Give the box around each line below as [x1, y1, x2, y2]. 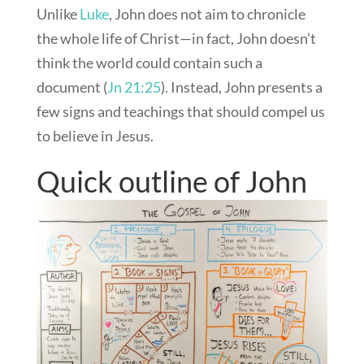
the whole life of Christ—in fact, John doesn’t [36, 28, 316, 47]
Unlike [36, 4, 80, 23]
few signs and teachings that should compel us [36, 102, 325, 120]
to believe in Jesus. [36, 126, 154, 145]
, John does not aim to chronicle [108, 4, 305, 23]
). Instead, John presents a [160, 77, 323, 96]
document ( [36, 77, 107, 96]
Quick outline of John [36, 162, 307, 199]
